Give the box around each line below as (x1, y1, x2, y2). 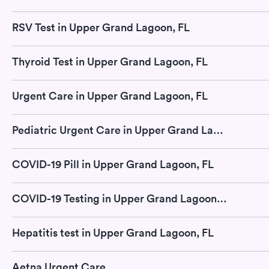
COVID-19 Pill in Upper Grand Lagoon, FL (12, 157, 214, 172)
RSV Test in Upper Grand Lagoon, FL (12, 20, 190, 35)
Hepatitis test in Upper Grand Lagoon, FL (12, 226, 214, 240)
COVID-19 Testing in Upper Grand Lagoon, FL (217, 192, 227, 206)
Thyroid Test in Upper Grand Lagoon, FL (12, 55, 208, 69)
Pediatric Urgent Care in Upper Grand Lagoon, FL (213, 123, 223, 138)
